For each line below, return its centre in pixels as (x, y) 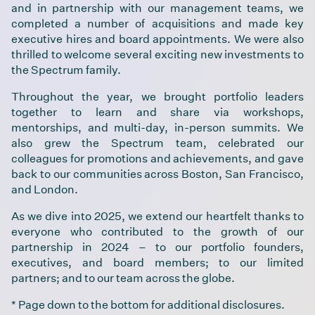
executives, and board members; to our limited (157, 262)
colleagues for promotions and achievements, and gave (157, 158)
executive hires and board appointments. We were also (157, 38)
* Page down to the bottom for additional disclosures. (148, 304)
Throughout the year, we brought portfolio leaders (157, 96)
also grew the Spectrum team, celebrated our (157, 142)
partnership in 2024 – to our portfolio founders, (157, 246)
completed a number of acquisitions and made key (157, 23)
